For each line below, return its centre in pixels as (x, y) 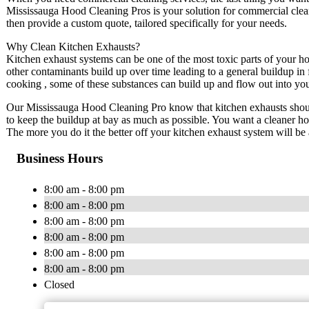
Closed (59, 285)
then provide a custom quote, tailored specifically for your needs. (147, 23)
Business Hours (60, 159)
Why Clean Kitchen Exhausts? (73, 46)
